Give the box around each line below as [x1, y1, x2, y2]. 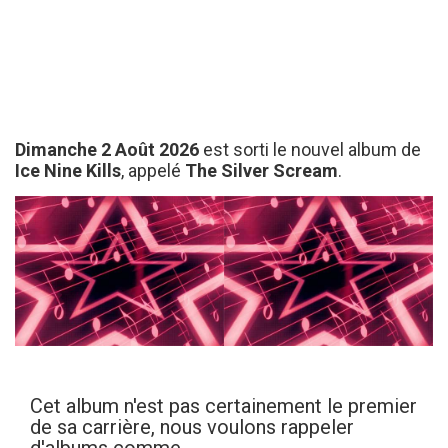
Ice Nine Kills [15, 160, 121, 181]
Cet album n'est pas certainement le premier [30, 394, 417, 418]
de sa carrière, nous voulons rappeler [30, 415, 354, 439]
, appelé [121, 160, 185, 181]
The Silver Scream [185, 160, 338, 181]
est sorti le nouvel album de [199, 139, 421, 160]
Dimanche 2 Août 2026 [15, 139, 199, 160]
